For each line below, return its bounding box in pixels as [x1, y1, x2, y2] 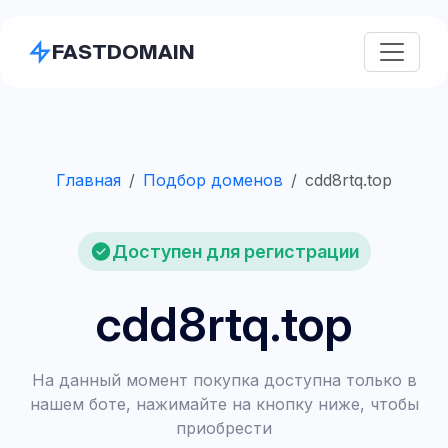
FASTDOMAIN [52, 40, 195, 63]
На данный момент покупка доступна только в [31, 370, 417, 390]
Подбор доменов [143, 170, 283, 190]
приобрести [176, 418, 272, 438]
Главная [56, 170, 121, 190]
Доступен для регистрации [111, 240, 359, 262]
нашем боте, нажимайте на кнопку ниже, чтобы [29, 394, 419, 414]
